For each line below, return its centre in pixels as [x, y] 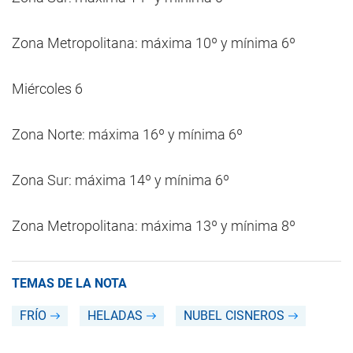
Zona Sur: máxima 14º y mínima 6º [121, 180]
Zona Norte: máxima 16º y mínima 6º [127, 134]
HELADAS [115, 316]
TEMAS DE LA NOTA [69, 283]
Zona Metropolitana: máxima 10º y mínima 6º [154, 43]
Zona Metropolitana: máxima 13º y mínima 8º [154, 226]
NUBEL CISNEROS [234, 316]
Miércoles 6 [47, 89]
